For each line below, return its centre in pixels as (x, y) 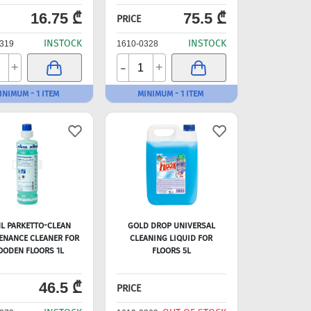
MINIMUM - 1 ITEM (170, 94)
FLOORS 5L (171, 251)
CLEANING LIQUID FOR (171, 238)
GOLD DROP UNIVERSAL (171, 226)
